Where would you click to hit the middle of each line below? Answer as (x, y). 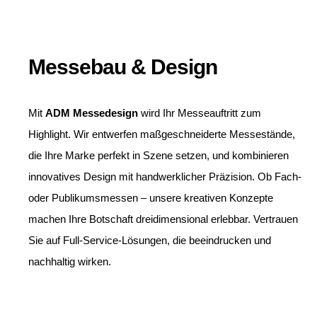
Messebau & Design (123, 67)
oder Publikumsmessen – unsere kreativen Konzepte (151, 198)
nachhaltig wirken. (70, 262)
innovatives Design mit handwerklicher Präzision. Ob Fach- (165, 177)
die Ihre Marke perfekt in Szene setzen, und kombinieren (158, 156)
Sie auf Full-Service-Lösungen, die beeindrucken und (150, 241)
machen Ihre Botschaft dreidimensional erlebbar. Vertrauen (163, 219)
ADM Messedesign (92, 113)
